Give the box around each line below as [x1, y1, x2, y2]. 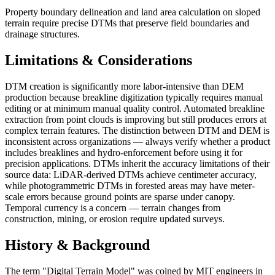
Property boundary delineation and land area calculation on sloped [5, 7, 260, 18]
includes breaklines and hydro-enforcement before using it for [5, 147, 242, 158]
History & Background [5, 236, 150, 253]
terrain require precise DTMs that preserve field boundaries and [5, 18, 249, 29]
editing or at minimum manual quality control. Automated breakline [5, 103, 265, 114]
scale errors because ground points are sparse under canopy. [5, 191, 235, 202]
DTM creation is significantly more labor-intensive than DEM [5, 80, 244, 91]
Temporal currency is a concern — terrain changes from [5, 202, 220, 213]
